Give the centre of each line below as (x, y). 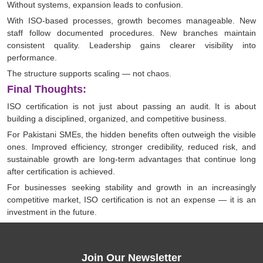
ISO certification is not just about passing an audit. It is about (131, 107)
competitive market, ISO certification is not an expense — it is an (131, 200)
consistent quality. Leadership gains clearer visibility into (131, 45)
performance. (32, 58)
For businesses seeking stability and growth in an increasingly (131, 188)
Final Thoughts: (47, 90)
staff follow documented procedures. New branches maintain (131, 33)
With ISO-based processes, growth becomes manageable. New (131, 21)
